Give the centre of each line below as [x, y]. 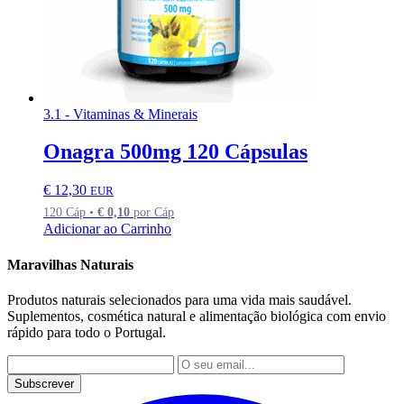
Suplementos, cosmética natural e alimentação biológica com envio [197, 316]
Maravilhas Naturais [70, 264]
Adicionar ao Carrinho [107, 229]
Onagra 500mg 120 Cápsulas [175, 152]
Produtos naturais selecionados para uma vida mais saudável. [179, 299]
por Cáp [152, 212]
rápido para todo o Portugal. [87, 332]
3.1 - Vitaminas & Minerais [120, 114]
